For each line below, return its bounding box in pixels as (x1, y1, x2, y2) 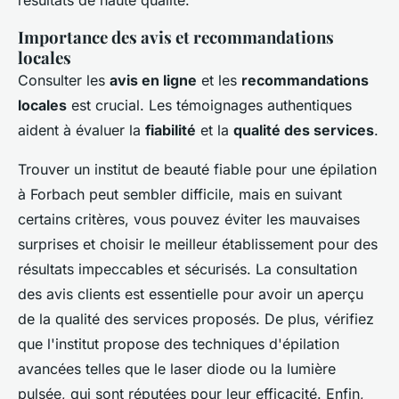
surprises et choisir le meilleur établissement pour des (18, 235, 378, 254)
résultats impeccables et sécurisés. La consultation (18, 260, 357, 279)
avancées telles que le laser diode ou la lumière (18, 360, 336, 379)
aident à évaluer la (18, 121, 145, 140)
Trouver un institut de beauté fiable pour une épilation (18, 160, 377, 179)
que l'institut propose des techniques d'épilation (18, 335, 339, 354)
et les (197, 71, 241, 90)
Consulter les (18, 71, 110, 90)
